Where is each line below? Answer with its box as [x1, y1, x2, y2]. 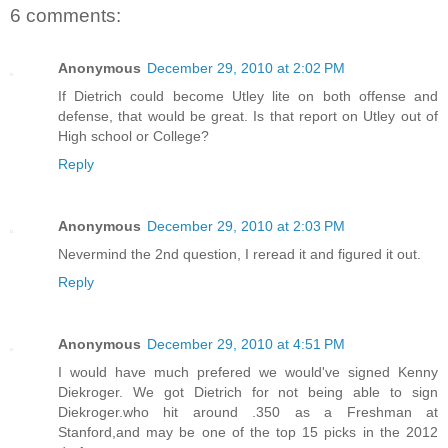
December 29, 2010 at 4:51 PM [147, 335, 345, 352]
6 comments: [10, 5, 121, 27]
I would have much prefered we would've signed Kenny [58, 363, 438, 380]
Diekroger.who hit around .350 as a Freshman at [58, 403, 438, 420]
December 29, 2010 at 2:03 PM [147, 217, 345, 234]
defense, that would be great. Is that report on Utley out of [58, 107, 438, 124]
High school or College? [58, 127, 209, 144]
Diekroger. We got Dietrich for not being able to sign [58, 383, 438, 400]
